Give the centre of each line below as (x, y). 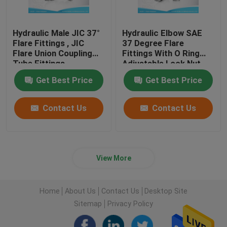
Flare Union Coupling (53, 53)
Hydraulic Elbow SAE (162, 33)
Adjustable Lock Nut (162, 64)
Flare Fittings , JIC (49, 43)
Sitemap (88, 203)
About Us (81, 191)
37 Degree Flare (153, 43)
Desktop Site (166, 191)
